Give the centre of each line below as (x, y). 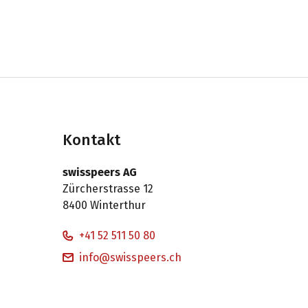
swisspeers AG (100, 172)
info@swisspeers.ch (130, 257)
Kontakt (91, 140)
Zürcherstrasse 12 (108, 188)
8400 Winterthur (104, 205)
